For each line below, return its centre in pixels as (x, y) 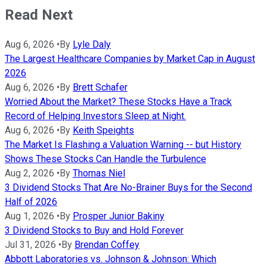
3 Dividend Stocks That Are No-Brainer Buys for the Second (128, 188)
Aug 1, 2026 (30, 216)
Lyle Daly (92, 45)
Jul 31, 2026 (30, 245)
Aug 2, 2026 (30, 173)
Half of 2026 (31, 202)
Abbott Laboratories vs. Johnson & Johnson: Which (111, 259)
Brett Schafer (100, 88)
